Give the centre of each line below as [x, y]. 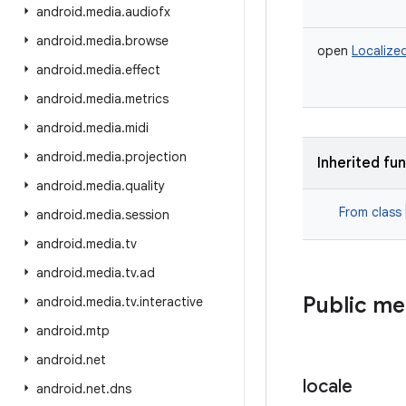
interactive [171, 302]
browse [147, 41]
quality [145, 186]
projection [156, 157]
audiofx [148, 12]
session [147, 215]
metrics [147, 99]
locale [328, 387]
